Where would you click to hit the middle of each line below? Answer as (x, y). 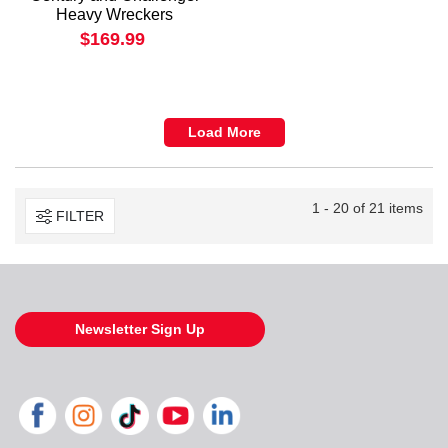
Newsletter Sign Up (140, 329)
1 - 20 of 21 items (367, 208)
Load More (224, 132)
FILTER (80, 215)
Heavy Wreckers (114, 15)
